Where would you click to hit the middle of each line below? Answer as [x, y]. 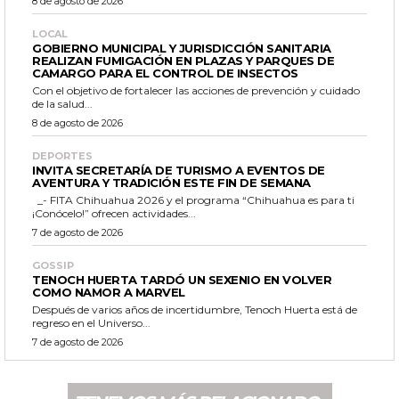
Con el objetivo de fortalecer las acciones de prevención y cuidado [196, 90]
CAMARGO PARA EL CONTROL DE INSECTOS [165, 73]
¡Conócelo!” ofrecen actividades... [114, 213]
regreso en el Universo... [91, 322]
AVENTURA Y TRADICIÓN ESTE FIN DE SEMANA [171, 182]
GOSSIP [53, 265]
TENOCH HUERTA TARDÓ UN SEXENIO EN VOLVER [182, 279]
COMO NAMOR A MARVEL [109, 292]
